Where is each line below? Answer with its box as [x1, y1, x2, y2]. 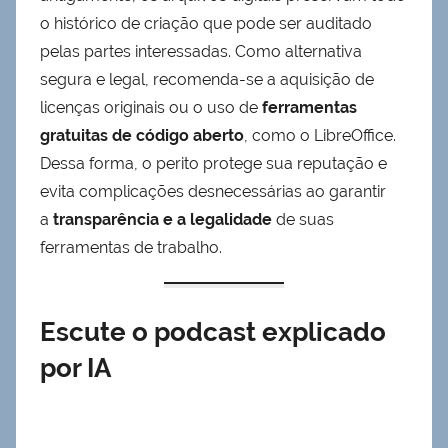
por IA [40, 352, 111, 383]
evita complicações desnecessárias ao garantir [40, 181, 386, 201]
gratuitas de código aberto [40, 125, 244, 145]
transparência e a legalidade [53, 209, 272, 229]
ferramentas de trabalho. [40, 237, 222, 257]
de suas [272, 209, 334, 229]
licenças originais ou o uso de [40, 97, 262, 117]
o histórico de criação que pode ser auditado [40, 13, 372, 33]
